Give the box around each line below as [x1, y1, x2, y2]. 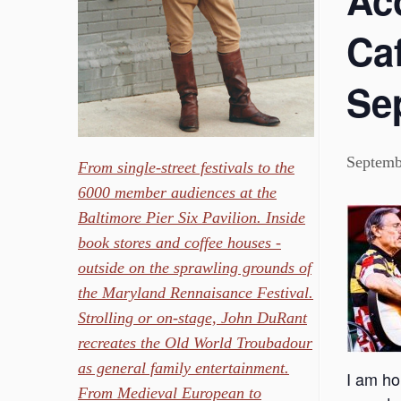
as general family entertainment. [78, 358, 289, 377]
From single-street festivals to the [78, 158, 294, 176]
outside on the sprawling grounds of [78, 258, 311, 277]
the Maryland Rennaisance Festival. [78, 283, 313, 302]
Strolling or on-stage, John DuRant [78, 308, 307, 327]
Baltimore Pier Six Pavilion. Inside [78, 208, 305, 226]
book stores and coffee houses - [78, 233, 281, 252]
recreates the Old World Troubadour [78, 333, 312, 352]
